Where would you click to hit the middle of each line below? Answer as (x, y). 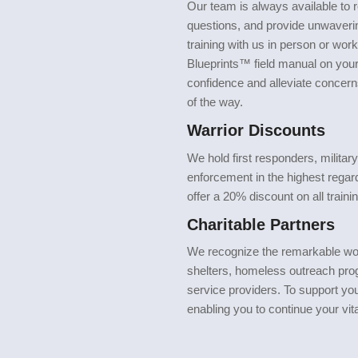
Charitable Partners (261, 224)
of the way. (215, 102)
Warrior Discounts (256, 130)
